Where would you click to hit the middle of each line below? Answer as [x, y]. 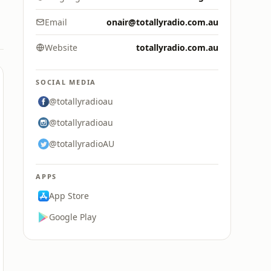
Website [61, 47]
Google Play [73, 217]
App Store [69, 196]
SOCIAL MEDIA [66, 82]
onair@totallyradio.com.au [162, 22]
